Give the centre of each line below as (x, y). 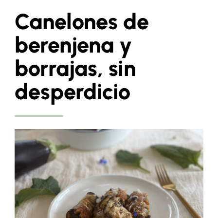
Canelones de (82, 21)
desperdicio (73, 91)
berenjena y (73, 45)
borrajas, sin (75, 68)
